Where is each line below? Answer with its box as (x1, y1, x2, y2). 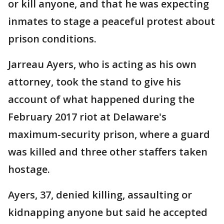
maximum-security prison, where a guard (8, 127, 210, 141)
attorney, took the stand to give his (8, 75, 181, 88)
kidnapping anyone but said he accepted (8, 205, 207, 219)
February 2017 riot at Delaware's (8, 110, 166, 123)
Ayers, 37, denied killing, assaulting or (8, 188, 192, 201)
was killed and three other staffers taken (8, 145, 207, 158)
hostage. (8, 162, 50, 176)
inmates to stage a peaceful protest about (8, 14, 215, 28)
